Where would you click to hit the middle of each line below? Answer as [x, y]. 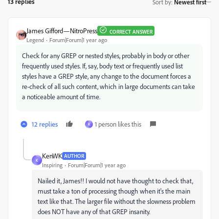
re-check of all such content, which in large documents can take [109, 86]
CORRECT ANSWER [131, 32]
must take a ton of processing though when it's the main [114, 191]
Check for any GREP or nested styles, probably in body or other [106, 55]
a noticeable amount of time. [61, 97]
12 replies [45, 124]
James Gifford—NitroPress [62, 31]
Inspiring [52, 165]
